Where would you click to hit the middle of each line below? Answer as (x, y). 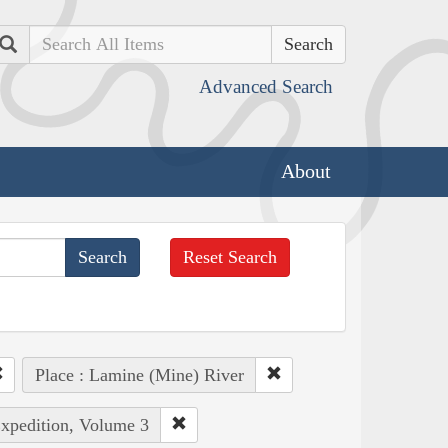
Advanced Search (266, 86)
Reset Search (230, 256)
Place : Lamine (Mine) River (139, 374)
